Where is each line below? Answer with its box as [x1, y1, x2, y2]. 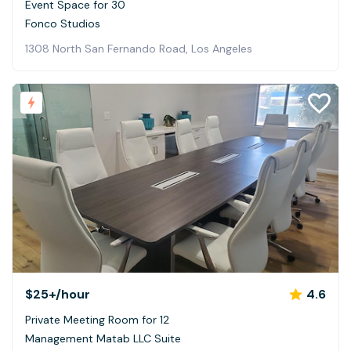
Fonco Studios [25, 16, 100, 31]
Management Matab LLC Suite [25, 331, 181, 346]
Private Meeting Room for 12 [25, 312, 169, 327]
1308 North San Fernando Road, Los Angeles [25, 41, 252, 56]
